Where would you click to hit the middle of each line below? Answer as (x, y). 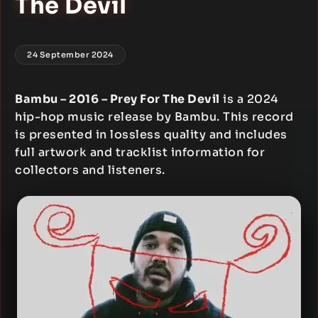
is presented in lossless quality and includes (151, 135)
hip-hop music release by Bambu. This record (154, 117)
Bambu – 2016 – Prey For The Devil (117, 99)
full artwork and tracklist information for (140, 152)
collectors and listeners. (90, 170)
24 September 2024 (70, 55)
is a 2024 (249, 99)
